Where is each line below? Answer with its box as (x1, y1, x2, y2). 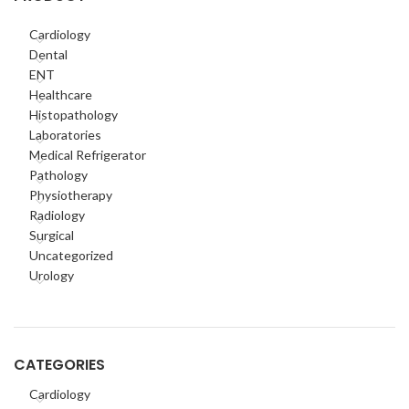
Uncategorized (29, 247, 113, 263)
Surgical (29, 227, 74, 243)
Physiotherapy (29, 187, 112, 203)
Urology (29, 267, 74, 283)
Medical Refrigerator (29, 147, 146, 163)
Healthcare (29, 87, 92, 102)
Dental (29, 47, 68, 62)
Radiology (29, 207, 85, 223)
